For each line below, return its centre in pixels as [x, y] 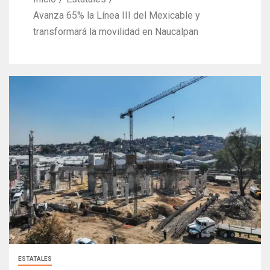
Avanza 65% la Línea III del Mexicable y [117, 16]
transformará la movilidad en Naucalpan [116, 32]
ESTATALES [35, 259]
